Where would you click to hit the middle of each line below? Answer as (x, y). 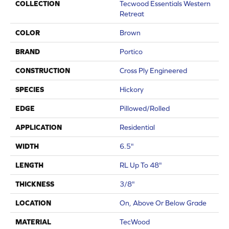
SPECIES (30, 89)
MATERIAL (33, 222)
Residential (137, 127)
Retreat (132, 14)
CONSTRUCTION (43, 70)
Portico (131, 51)
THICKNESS (35, 184)
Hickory (132, 89)
